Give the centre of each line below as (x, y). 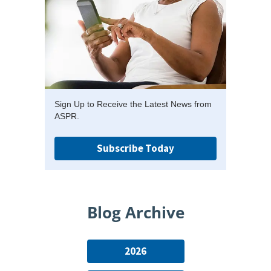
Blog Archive (135, 213)
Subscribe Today (135, 149)
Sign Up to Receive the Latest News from (133, 104)
